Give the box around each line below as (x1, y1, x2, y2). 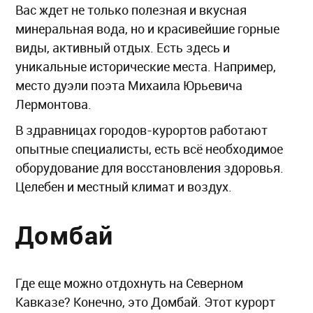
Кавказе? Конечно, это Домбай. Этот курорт (15, 293, 275, 311)
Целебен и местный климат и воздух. (15, 178, 235, 196)
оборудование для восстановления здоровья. (15, 159, 284, 177)
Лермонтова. (15, 96, 94, 113)
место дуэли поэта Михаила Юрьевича (15, 77, 242, 94)
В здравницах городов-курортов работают (15, 122, 268, 139)
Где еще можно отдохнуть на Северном (15, 275, 243, 292)
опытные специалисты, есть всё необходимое (15, 140, 283, 158)
